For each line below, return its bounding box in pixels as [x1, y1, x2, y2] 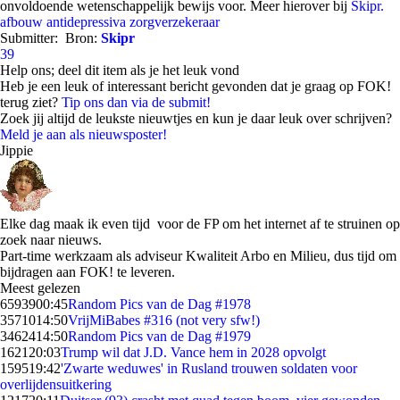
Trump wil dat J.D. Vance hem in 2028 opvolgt [61, 345, 326, 360]
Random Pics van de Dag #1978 [68, 296, 251, 312]
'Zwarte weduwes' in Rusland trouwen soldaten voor [61, 361, 357, 376]
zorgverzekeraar [129, 14, 220, 29]
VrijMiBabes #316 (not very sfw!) [68, 312, 260, 328]
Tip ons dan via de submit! [62, 95, 211, 110]
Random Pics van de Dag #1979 [68, 329, 251, 344]
